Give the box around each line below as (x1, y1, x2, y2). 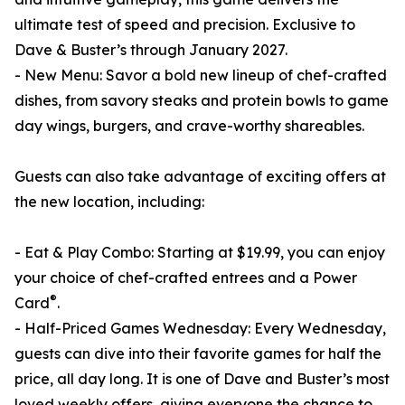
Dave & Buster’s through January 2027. (14, 41, 287, 60)
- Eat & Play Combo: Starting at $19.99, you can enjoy (14, 243, 385, 262)
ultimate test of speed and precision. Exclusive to (14, 15, 355, 34)
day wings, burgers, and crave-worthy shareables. (14, 117, 364, 136)
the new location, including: (14, 193, 204, 212)
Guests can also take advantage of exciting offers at (14, 167, 386, 186)
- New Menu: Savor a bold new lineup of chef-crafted (14, 66, 387, 85)
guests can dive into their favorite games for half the (14, 344, 381, 363)
